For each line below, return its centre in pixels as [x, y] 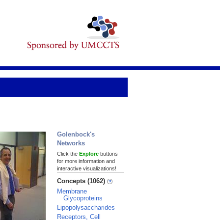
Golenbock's [76, 134]
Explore [89, 154]
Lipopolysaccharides [86, 207]
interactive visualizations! [87, 168]
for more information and [86, 161]
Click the [68, 154]
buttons [108, 154]
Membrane [72, 191]
